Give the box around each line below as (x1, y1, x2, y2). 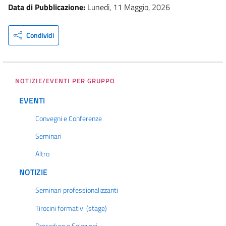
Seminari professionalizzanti (35, 185, 118, 196)
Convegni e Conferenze (35, 112, 102, 124)
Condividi (26, 29, 54, 40)
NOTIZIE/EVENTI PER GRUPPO (15, 75, 115, 86)
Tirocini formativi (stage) (35, 202, 107, 214)
